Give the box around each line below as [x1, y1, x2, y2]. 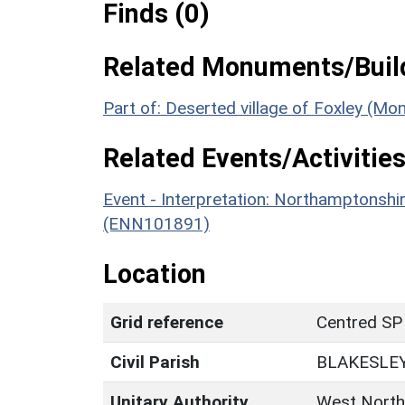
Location [103, 258, 206, 289]
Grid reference [110, 311, 223, 333]
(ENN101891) [103, 212, 210, 234]
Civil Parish [110, 351, 200, 372]
